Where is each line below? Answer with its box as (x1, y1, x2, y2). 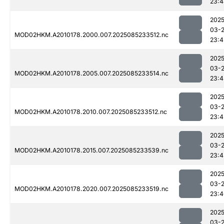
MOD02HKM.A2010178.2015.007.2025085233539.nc (14, 146, 168, 154)
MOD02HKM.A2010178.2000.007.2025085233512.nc (14, 31, 168, 39)
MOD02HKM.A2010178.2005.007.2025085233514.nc (14, 69, 168, 77)
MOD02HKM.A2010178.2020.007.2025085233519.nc (14, 185, 168, 193)
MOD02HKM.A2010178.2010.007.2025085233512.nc (14, 108, 167, 116)
